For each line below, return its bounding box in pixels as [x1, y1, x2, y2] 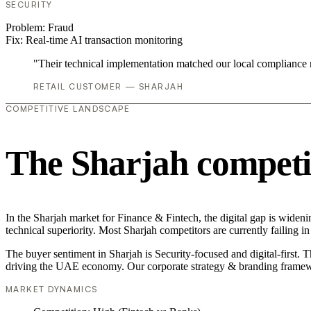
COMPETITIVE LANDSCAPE [6, 103, 131, 115]
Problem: [6, 22, 48, 34]
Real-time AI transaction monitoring [26, 34, 183, 47]
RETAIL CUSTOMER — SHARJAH [33, 81, 183, 92]
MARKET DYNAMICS [6, 283, 98, 294]
